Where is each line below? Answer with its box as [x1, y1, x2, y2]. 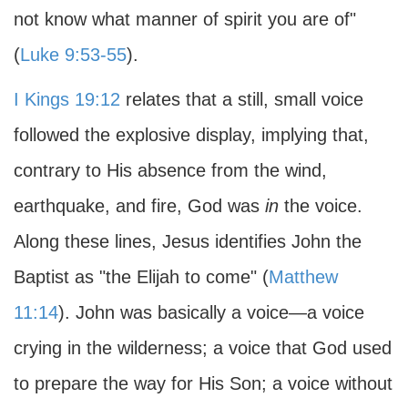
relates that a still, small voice [120, 89, 363, 109]
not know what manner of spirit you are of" [14, 9, 356, 29]
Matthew [269, 267, 338, 287]
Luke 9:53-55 [20, 45, 127, 65]
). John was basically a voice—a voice [58, 302, 364, 322]
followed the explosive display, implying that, [14, 125, 369, 145]
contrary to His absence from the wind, [14, 160, 327, 180]
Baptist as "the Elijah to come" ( [14, 267, 269, 287]
